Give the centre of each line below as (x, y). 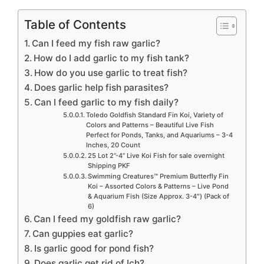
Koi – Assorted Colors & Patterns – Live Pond (158, 187)
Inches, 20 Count (113, 145)
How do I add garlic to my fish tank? (112, 58)
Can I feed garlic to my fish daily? (107, 103)
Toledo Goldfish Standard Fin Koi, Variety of (154, 115)
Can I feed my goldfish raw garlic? (108, 219)
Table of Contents (75, 25)
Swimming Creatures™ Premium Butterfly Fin (158, 176)
